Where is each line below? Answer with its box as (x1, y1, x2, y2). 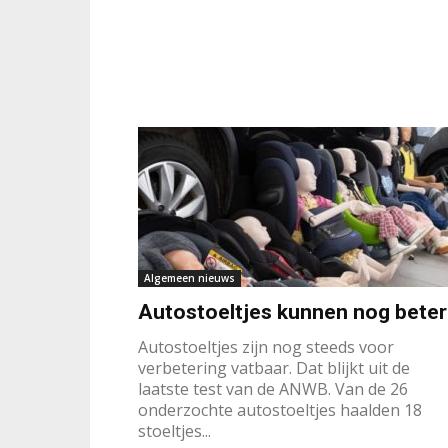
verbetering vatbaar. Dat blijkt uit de (138, 357, 410, 379)
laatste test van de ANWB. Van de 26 (138, 378, 408, 400)
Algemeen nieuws (144, 271, 235, 285)
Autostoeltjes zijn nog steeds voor (138, 336, 394, 358)
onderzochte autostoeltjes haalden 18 (138, 399, 422, 421)
